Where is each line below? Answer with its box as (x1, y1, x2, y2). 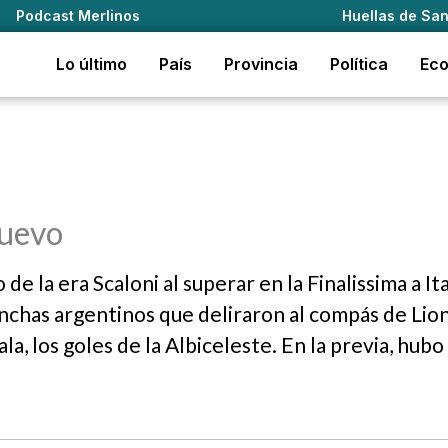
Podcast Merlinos (16, 7, 141, 24)
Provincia (224, 54, 298, 74)
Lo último (56, 54, 127, 74)
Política (330, 54, 388, 74)
